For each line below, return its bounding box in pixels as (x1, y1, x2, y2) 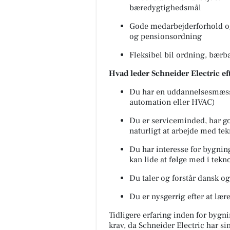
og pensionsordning (129, 31, 202, 42)
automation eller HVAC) (129, 97, 215, 107)
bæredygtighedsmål (129, 2, 201, 13)
